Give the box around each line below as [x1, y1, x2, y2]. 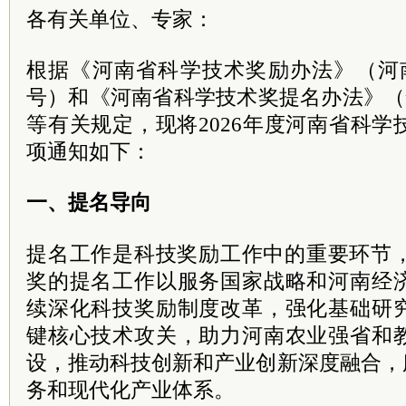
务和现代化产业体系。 [26, 378, 235, 401]
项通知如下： [26, 140, 151, 163]
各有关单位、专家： [26, 7, 214, 31]
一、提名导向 [26, 190, 151, 214]
